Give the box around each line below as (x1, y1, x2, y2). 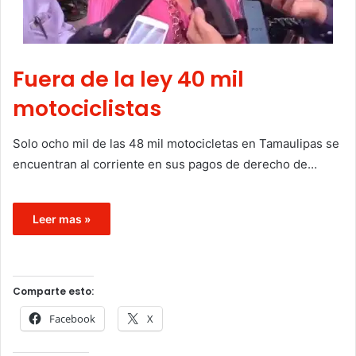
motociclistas (13, 93, 161, 123)
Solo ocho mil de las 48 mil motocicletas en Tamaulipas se (13, 136, 339, 152)
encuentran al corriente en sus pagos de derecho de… (13, 157, 317, 172)
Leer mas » (33, 212, 91, 226)
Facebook (49, 311, 95, 327)
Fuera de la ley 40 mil (13, 64, 244, 94)
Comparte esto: (13, 284, 94, 299)
